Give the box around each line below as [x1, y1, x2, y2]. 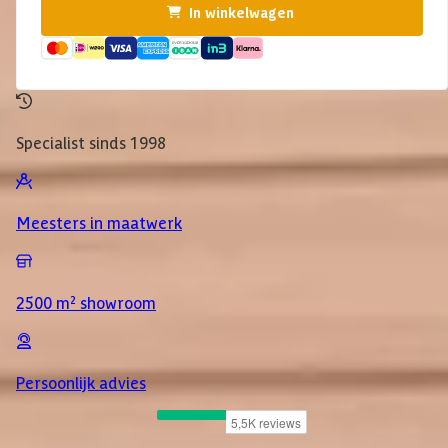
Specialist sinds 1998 [16, 132, 166, 153]
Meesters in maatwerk [16, 212, 182, 233]
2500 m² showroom [16, 292, 156, 313]
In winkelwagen [188, 3, 294, 22]
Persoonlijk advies [16, 372, 146, 393]
